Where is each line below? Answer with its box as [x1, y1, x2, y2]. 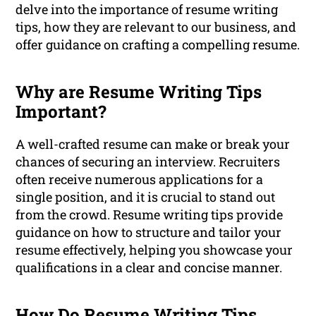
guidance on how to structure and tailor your [16, 224, 282, 241]
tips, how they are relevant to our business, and [16, 18, 297, 36]
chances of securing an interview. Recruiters [16, 153, 281, 171]
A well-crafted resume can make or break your [16, 135, 291, 153]
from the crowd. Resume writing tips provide [16, 206, 284, 224]
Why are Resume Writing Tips [16, 80, 262, 104]
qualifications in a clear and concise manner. [16, 259, 283, 276]
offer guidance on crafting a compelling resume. [16, 36, 300, 54]
